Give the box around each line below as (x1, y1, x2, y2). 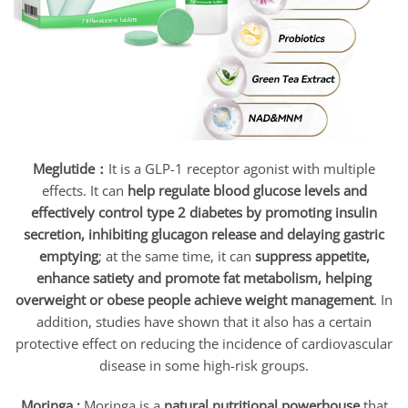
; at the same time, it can (97, 247, 255, 266)
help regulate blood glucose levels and (127, 181, 367, 200)
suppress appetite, (254, 247, 370, 266)
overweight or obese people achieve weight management (15, 291, 373, 310)
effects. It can (41, 181, 127, 200)
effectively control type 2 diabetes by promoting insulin (31, 203, 377, 222)
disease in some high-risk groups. (99, 356, 309, 375)
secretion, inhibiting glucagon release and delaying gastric (24, 225, 384, 244)
